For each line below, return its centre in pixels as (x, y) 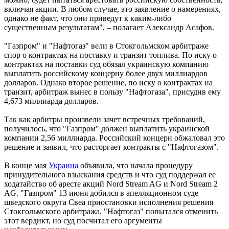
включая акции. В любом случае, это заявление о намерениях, (112, 9)
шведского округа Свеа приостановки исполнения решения (109, 202)
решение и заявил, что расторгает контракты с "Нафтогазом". (111, 147)
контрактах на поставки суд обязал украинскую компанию (106, 64)
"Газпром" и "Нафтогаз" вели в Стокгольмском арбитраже (106, 46)
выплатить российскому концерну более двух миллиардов (106, 74)
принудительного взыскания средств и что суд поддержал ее (110, 175)
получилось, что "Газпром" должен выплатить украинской (107, 129)
